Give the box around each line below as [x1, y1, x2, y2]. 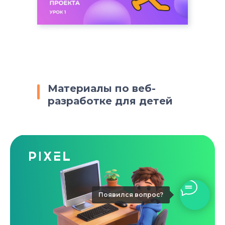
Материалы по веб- [48, 82, 156, 95]
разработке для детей [48, 95, 173, 107]
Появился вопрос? [98, 191, 163, 198]
